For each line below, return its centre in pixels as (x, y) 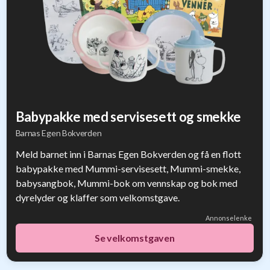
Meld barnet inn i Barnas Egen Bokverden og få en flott (128, 154)
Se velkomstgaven (134, 238)
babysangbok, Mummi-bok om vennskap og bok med (126, 183)
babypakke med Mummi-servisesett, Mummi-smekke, (128, 168)
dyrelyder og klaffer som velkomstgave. (97, 197)
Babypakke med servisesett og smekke (128, 117)
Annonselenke (229, 218)
